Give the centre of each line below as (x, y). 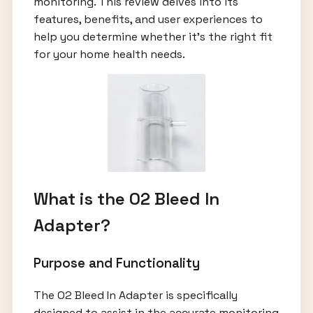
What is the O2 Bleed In (126, 199)
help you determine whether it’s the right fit (153, 37)
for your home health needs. (109, 54)
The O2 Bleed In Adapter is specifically (135, 295)
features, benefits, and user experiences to (148, 20)
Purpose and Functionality (116, 263)
